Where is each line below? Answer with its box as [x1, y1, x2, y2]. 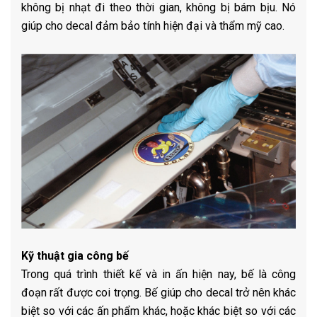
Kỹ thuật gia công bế [21, 249, 129, 263]
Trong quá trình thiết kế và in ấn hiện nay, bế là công [21, 267, 296, 282]
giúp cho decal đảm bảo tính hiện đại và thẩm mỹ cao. [21, 19, 284, 33]
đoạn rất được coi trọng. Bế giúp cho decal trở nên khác [21, 286, 296, 300]
